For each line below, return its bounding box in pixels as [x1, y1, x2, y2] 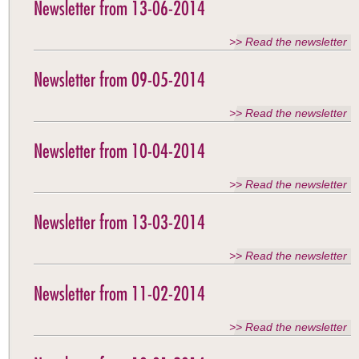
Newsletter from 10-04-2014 [34, 139, 205, 163]
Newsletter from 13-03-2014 [34, 210, 205, 234]
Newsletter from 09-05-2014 [34, 67, 205, 91]
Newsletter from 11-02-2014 [34, 281, 205, 305]
